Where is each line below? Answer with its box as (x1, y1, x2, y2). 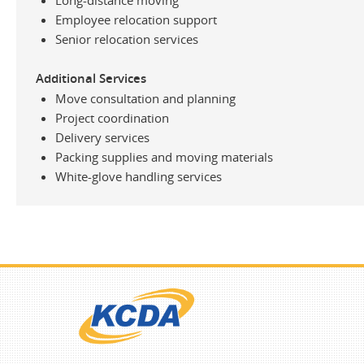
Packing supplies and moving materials (55, 148, 273, 165)
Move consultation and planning (55, 89, 236, 106)
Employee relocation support (55, 11, 217, 28)
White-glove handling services (55, 167, 222, 184)
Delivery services (55, 128, 149, 145)
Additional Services (36, 69, 146, 87)
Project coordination (55, 109, 169, 126)
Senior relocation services (55, 30, 198, 47)
